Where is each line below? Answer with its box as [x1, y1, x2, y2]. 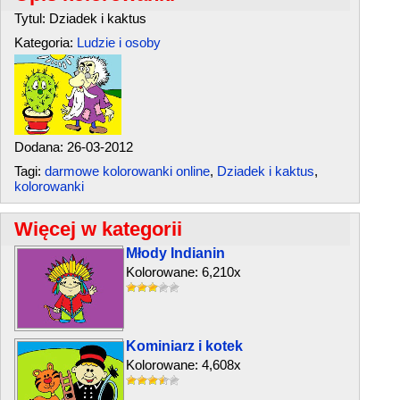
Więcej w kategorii [14, 218, 182, 240]
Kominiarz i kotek [126, 338, 243, 354]
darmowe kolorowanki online [45, 163, 210, 179]
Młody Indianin [126, 246, 225, 261]
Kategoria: [14, 35, 77, 50]
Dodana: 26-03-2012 [14, 139, 133, 154]
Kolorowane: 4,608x [126, 357, 241, 372]
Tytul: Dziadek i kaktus [14, 11, 146, 26]
